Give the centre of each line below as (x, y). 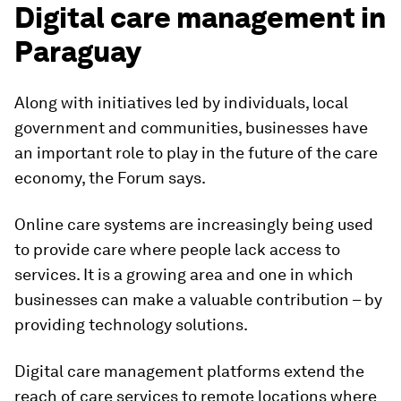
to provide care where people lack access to (177, 250)
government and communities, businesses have (191, 128)
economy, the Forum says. (110, 178)
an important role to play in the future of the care (196, 153)
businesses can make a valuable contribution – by (198, 300)
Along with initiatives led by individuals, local (181, 103)
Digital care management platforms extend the (189, 371)
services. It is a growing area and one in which (184, 275)
